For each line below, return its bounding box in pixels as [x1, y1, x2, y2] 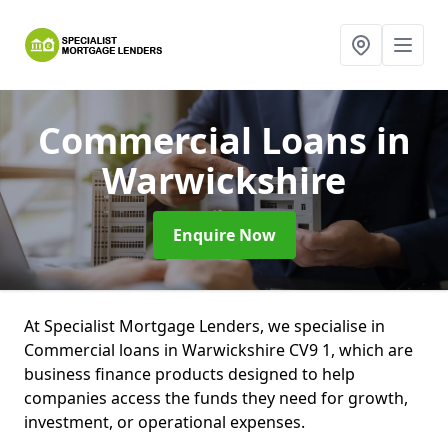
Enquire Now [172, 224, 276, 246]
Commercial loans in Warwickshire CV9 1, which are [24, 339, 413, 361]
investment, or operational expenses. [24, 411, 309, 433]
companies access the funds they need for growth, [24, 387, 408, 409]
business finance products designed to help [24, 363, 355, 385]
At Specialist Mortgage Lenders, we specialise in [24, 315, 385, 337]
